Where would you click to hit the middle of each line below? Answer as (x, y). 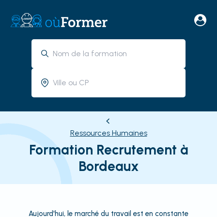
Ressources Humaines (108, 133)
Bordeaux (108, 166)
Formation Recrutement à (108, 150)
